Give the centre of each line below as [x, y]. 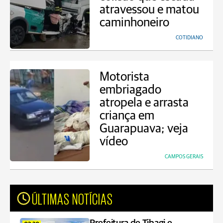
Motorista [124, 77]
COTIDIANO [189, 38]
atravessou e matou [149, 10]
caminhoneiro [134, 23]
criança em [127, 116]
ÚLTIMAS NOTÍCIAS [72, 198]
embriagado [130, 90]
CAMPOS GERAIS [184, 157]
